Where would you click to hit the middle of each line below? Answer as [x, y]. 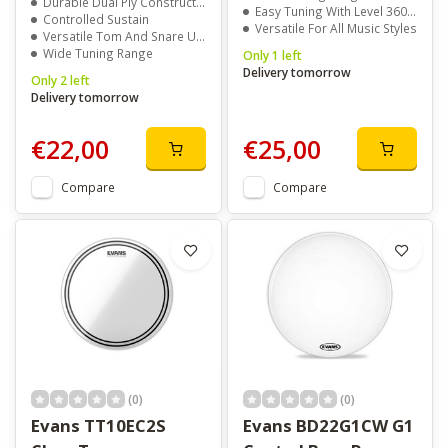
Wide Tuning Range [98, 53]
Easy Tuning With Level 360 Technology [330, 11]
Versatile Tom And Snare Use [119, 36]
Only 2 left [60, 80]
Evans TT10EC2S [98, 426]
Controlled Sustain [96, 19]
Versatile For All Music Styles [335, 28]
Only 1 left [272, 55]
